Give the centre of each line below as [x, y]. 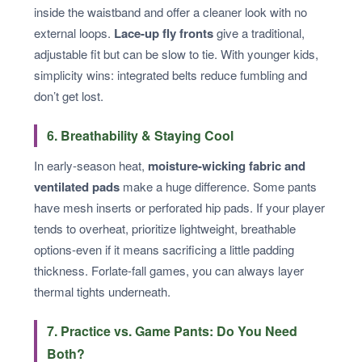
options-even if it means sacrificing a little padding [164, 250]
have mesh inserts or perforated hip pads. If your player [179, 208]
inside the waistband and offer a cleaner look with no [170, 12]
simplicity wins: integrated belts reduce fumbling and [170, 75]
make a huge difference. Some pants [218, 187]
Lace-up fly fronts [164, 34]
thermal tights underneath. [102, 292]
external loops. [74, 33]
